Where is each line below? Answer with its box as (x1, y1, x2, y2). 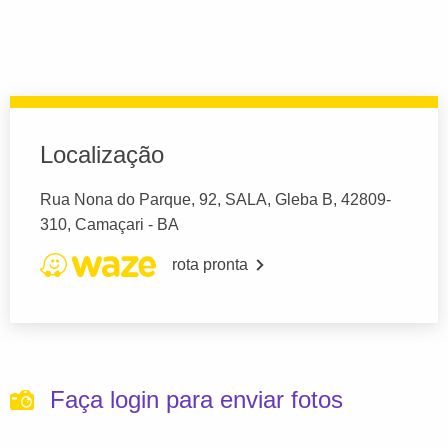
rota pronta (172, 256, 248, 274)
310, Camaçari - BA (40, 216, 179, 234)
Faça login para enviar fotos (50, 386, 343, 414)
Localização (40, 141, 164, 169)
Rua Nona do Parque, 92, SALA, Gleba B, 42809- (40, 191, 391, 209)
